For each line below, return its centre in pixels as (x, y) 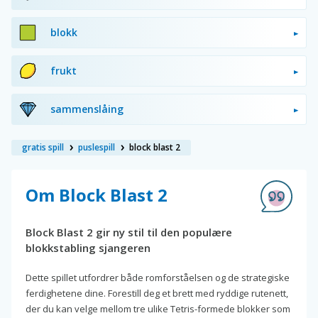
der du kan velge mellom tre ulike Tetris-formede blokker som (158, 308)
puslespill (97, 147)
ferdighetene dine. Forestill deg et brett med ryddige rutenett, (157, 293)
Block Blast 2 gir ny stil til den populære (129, 232)
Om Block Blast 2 (97, 194)
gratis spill (43, 147)
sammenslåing (87, 109)
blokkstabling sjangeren (88, 247)
